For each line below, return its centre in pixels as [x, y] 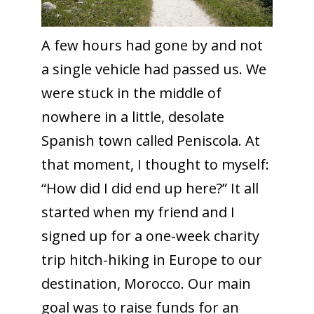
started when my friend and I [138, 212]
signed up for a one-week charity [150, 235]
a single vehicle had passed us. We [153, 69]
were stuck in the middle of [131, 93]
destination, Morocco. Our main [146, 283]
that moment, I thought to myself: [155, 164]
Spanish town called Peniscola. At [150, 140]
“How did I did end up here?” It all [150, 188]
